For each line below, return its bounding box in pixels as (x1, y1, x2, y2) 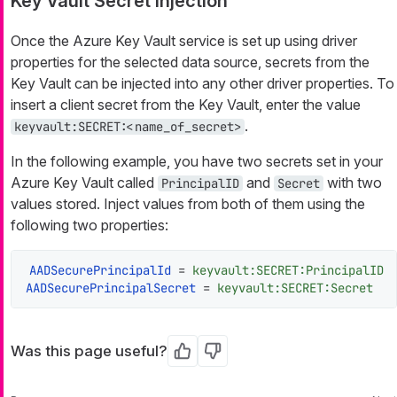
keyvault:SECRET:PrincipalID (192, 261, 384, 278)
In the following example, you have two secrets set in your (11, 152, 383, 170)
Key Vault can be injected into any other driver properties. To (11, 74, 394, 92)
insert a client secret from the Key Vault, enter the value (11, 95, 361, 113)
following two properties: (11, 215, 168, 234)
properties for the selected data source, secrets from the (11, 52, 370, 71)
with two (323, 173, 382, 191)
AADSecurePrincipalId (29, 261, 171, 278)
